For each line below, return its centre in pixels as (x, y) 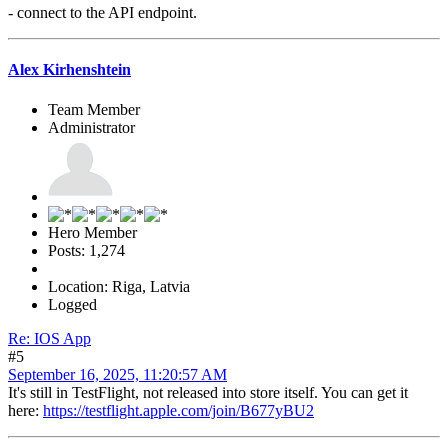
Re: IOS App (49, 338)
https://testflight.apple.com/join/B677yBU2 (178, 410)
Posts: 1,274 (86, 250)
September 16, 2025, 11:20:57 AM (117, 374)
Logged (72, 304)
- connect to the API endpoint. (102, 13)
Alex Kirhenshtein (69, 70)
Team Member (94, 109)
